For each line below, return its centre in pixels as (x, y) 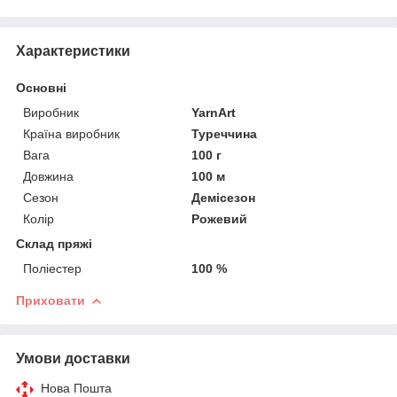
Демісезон (224, 197)
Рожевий (220, 218)
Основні (41, 87)
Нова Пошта (76, 388)
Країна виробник (71, 133)
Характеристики (73, 51)
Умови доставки (73, 358)
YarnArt (214, 112)
